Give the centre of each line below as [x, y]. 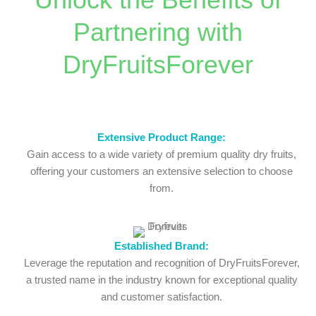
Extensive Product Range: [162, 138]
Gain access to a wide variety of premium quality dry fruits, [162, 155]
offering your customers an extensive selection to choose [162, 172]
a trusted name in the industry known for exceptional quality [162, 280]
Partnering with [158, 32]
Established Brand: [162, 247]
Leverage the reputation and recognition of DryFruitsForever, [162, 263]
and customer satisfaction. [162, 297]
